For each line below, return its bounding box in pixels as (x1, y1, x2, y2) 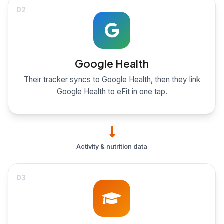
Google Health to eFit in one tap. (56, 87, 167, 97)
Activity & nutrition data (76, 143, 147, 151)
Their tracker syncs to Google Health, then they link (23, 75, 200, 85)
